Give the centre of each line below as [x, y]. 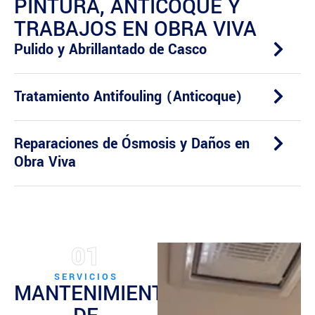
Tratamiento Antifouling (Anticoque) [128, 97]
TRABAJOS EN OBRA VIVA [135, 29]
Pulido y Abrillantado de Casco [110, 50]
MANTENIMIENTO [96, 294]
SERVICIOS [86, 277]
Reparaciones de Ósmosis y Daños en [132, 144]
